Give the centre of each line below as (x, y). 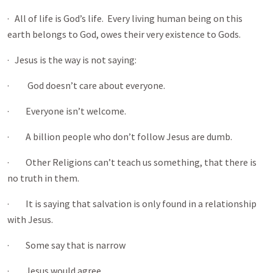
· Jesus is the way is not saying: (72, 60)
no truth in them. (43, 178)
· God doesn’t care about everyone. (86, 85)
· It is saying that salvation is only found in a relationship (132, 204)
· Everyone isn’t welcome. (67, 111)
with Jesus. (30, 219)
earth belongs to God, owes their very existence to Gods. (125, 34)
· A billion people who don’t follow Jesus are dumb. (120, 136)
